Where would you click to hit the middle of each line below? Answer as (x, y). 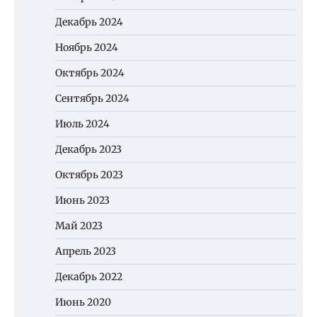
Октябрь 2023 (89, 175)
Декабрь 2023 (88, 150)
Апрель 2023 (86, 252)
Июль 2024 (82, 124)
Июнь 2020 (83, 302)
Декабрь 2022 (89, 277)
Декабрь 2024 (89, 22)
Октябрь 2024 (90, 73)
